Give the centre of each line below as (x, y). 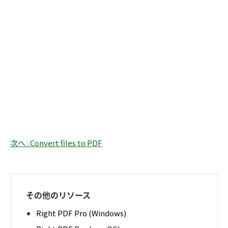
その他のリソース (58, 195)
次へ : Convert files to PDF (56, 143)
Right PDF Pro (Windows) (81, 213)
